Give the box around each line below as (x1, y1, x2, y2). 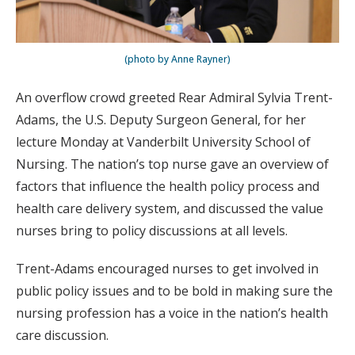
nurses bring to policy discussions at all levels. (16, 221, 288, 239)
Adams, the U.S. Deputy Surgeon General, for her (16, 110, 306, 128)
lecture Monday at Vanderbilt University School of (16, 132, 311, 151)
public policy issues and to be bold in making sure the (16, 281, 333, 300)
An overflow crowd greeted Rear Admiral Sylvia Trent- (16, 88, 333, 106)
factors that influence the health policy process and (16, 177, 319, 195)
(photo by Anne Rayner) (124, 52, 231, 66)
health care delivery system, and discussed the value (16, 199, 323, 217)
